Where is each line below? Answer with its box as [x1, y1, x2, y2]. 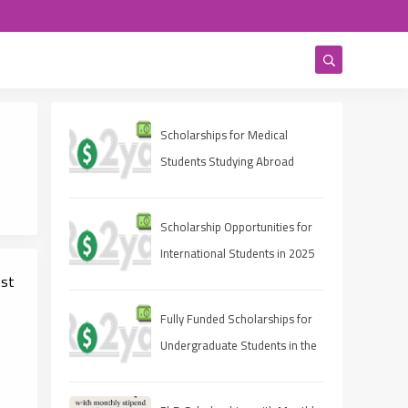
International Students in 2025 [160, 242, 314, 264]
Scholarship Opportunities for [160, 216, 312, 238]
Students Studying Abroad [160, 150, 294, 172]
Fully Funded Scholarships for [160, 308, 312, 330]
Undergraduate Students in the [160, 334, 317, 356]
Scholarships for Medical [160, 124, 288, 146]
